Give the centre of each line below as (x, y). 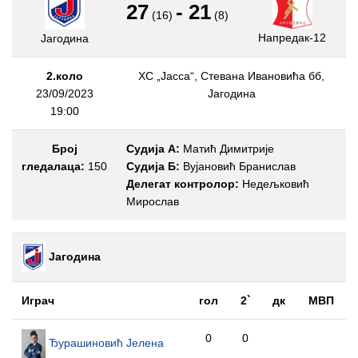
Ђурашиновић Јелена (105, 342)
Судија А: (153, 149)
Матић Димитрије (227, 149)
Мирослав (153, 201)
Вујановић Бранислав (238, 166)
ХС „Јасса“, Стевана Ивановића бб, (231, 76)
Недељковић (274, 184)
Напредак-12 (292, 37)
